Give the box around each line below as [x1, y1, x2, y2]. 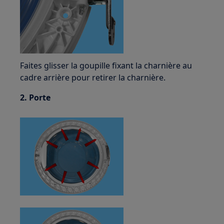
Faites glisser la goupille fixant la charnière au [20, 60, 192, 71]
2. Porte [20, 92, 51, 103]
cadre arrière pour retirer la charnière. [20, 72, 166, 83]
